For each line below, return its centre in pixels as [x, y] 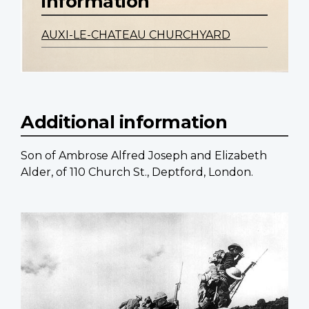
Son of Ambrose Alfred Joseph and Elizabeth [144, 156]
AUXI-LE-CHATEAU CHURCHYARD [136, 35]
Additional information [124, 122]
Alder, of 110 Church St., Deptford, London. [137, 172]
